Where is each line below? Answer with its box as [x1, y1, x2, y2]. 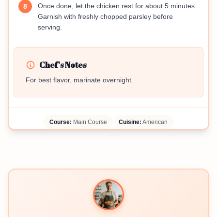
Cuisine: [119, 119, 141, 126]
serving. [38, 23, 62, 31]
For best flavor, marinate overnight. [26, 76, 133, 84]
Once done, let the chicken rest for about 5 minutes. [38, 2, 197, 10]
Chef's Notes [39, 60, 86, 71]
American [141, 119, 168, 126]
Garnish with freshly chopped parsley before [38, 13, 173, 21]
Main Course [72, 119, 107, 126]
